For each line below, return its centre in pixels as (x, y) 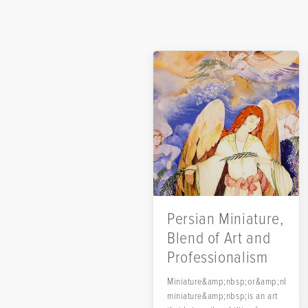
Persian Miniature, (225, 219)
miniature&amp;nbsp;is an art (222, 296)
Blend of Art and (219, 239)
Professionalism (218, 258)
